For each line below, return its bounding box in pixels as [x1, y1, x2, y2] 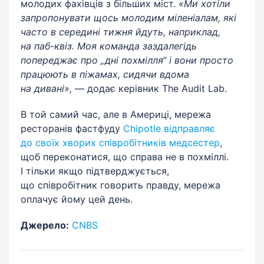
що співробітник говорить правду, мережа [21, 179, 220, 191]
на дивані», [21, 82, 75, 94]
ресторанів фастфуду [21, 122, 123, 134]
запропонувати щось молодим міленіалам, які [21, 11, 236, 24]
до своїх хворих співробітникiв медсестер [21, 136, 220, 148]
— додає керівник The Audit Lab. [75, 82, 227, 94]
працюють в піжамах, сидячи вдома [21, 68, 189, 80]
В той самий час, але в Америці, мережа [21, 108, 211, 120]
